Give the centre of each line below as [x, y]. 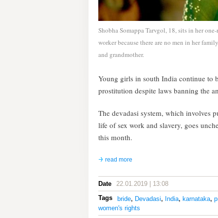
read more [119, 160]
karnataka [196, 199]
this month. [115, 137]
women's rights [119, 208]
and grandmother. [121, 54]
